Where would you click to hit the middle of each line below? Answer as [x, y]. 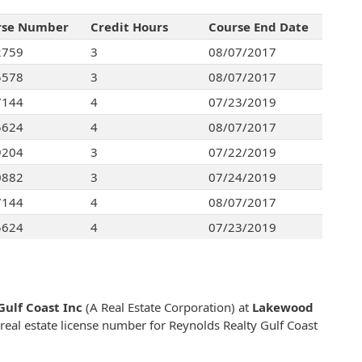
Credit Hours [129, 27]
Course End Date [258, 27]
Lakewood [283, 307]
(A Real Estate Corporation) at [167, 307]
